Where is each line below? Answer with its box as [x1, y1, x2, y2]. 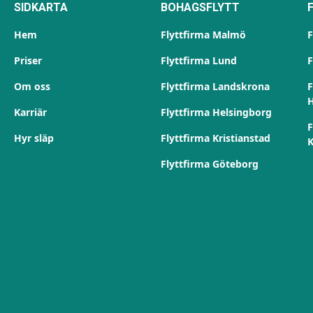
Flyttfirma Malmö [160, 28, 246, 41]
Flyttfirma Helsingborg [160, 105, 272, 119]
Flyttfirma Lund [160, 54, 237, 67]
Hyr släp [13, 131, 54, 145]
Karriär [13, 105, 47, 119]
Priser [13, 54, 42, 67]
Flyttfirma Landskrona [160, 80, 270, 93]
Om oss [13, 80, 50, 93]
